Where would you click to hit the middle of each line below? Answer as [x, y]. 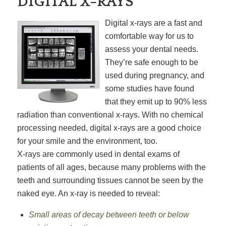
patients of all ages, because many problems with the [111, 167]
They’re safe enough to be [151, 62]
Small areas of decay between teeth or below [109, 215]
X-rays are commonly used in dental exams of [98, 154]
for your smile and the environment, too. [87, 141]
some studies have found [149, 88]
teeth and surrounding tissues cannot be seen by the [110, 180]
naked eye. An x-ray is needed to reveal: [88, 193]
